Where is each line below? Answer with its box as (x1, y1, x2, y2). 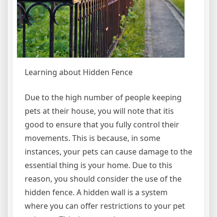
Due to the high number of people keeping (25, 92, 182, 103)
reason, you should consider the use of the (25, 173, 182, 185)
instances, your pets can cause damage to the (25, 146, 192, 157)
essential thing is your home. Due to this (25, 160, 172, 171)
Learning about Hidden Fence (25, 67, 133, 78)
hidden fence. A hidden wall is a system (25, 187, 168, 198)
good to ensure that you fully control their (25, 119, 179, 130)
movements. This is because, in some (25, 133, 160, 144)
